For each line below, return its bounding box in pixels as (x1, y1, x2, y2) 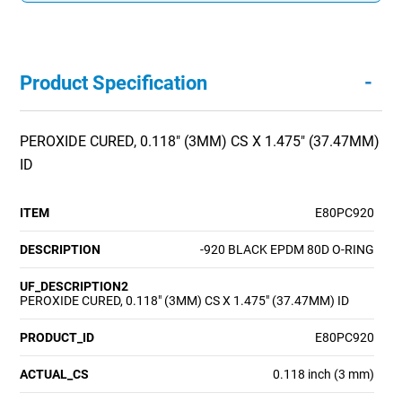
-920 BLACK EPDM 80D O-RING (199, 241, 374, 257)
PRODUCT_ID (20, 329, 95, 345)
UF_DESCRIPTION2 (20, 278, 129, 293)
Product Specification (20, 71, 208, 94)
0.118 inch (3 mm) (272, 366, 374, 381)
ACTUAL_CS (20, 366, 90, 381)
